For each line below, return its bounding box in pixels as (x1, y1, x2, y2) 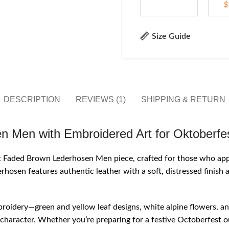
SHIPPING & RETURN (141, 95, 225, 104)
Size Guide (152, 32, 191, 40)
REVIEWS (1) (76, 95, 126, 104)
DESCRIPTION (4, 95, 60, 104)
